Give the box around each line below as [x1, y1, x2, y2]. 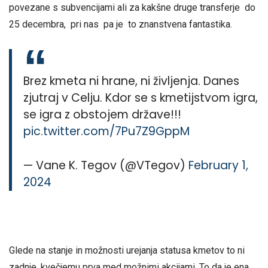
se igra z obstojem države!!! [23, 106, 182, 123]
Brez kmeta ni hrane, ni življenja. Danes [23, 73, 240, 90]
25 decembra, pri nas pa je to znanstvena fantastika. [9, 19, 232, 31]
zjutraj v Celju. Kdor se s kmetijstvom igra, [23, 90, 258, 106]
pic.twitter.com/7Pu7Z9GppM [23, 123, 190, 140]
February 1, [188, 157, 249, 174]
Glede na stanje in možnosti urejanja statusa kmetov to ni [9, 245, 245, 257]
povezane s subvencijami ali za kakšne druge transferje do [9, 2, 255, 14]
